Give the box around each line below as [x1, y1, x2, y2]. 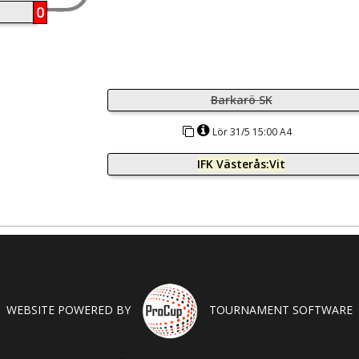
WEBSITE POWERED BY [6, 301, 134, 317]
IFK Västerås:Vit [197, 156, 285, 171]
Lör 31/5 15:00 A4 [212, 125, 292, 139]
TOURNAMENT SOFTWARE [206, 301, 353, 317]
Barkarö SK [210, 92, 272, 107]
